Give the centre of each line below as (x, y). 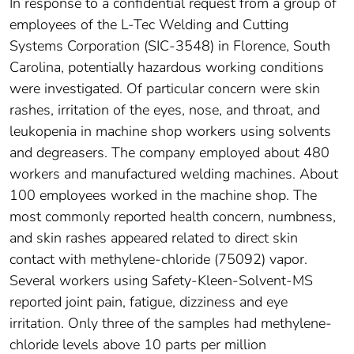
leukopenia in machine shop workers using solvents (170, 132)
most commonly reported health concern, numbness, (173, 217)
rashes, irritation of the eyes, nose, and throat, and (165, 110)
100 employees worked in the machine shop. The (163, 196)
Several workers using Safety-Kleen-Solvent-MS (161, 281)
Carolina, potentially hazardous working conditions (167, 68)
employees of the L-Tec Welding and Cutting (149, 25)
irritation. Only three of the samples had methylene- (171, 324)
